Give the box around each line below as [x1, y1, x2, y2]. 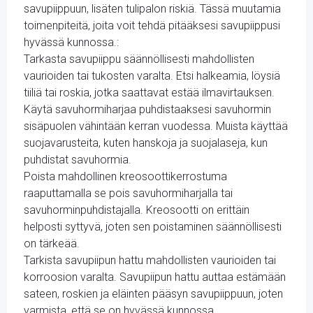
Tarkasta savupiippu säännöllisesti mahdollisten [24, 52, 254, 66]
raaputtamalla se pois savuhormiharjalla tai [24, 187, 233, 200]
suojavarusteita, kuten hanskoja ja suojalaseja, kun [24, 136, 268, 150]
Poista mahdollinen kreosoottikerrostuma [24, 170, 227, 183]
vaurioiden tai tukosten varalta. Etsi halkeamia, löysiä [24, 69, 280, 82]
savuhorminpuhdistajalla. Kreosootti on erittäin [24, 203, 249, 217]
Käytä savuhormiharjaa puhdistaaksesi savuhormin [24, 103, 271, 116]
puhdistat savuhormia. [24, 153, 131, 166]
